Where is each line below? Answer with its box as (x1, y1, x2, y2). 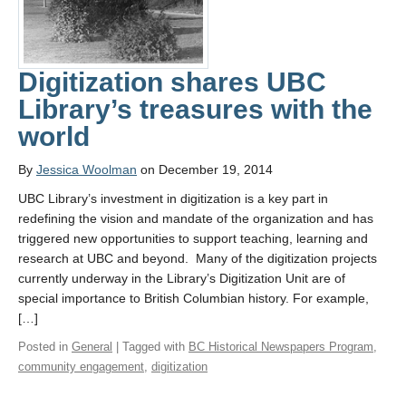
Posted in (18, 339, 72, 353)
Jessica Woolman (36, 161, 137, 177)
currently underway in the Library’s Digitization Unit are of (18, 270, 345, 285)
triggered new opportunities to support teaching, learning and (18, 230, 368, 246)
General (72, 339, 112, 353)
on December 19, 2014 (137, 161, 273, 177)
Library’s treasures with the (18, 93, 372, 124)
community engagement (18, 359, 144, 373)
